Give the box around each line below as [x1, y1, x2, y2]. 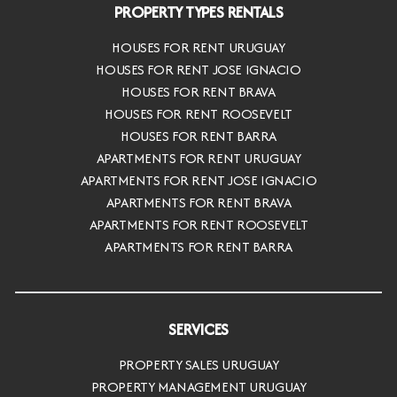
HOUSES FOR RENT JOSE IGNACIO [96, 59, 301, 81]
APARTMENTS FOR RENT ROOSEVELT [89, 214, 308, 236]
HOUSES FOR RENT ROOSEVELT [105, 104, 292, 125]
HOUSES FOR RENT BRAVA [121, 82, 276, 103]
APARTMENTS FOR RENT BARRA [105, 237, 292, 258]
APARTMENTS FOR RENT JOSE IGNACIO [80, 170, 317, 191]
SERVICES [168, 317, 229, 340]
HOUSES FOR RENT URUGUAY [112, 37, 285, 58]
